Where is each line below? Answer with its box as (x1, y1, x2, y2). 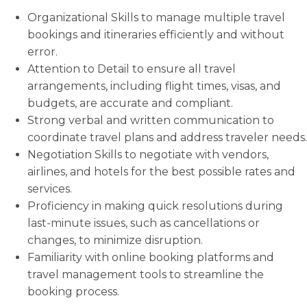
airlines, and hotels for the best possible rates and (27, 165, 295, 178)
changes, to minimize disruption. (27, 234, 203, 247)
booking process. (27, 285, 119, 298)
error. (27, 45, 58, 58)
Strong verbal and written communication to (27, 114, 274, 127)
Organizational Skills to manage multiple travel (27, 11, 285, 24)
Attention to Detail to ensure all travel (27, 62, 236, 75)
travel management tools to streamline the (27, 268, 264, 281)
